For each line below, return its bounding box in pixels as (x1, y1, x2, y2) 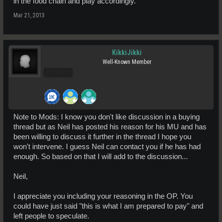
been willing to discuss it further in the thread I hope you (13, 133, 191, 141)
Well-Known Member (102, 58, 152, 66)
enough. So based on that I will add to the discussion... (13, 153, 188, 161)
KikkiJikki (112, 49, 142, 57)
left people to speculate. (13, 212, 89, 221)
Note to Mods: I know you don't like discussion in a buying (13, 113, 200, 121)
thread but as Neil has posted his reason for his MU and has (13, 123, 207, 131)
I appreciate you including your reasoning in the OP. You (13, 192, 193, 201)
